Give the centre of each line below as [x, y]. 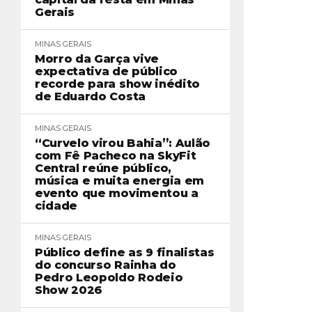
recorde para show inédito [117, 84]
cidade [56, 206]
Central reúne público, [103, 168]
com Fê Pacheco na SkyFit [116, 156]
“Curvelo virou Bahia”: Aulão [123, 143]
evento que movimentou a [117, 193]
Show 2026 [69, 290]
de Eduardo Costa [90, 96]
